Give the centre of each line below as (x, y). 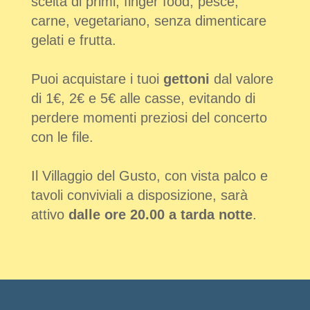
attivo (49, 215)
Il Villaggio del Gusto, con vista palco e (149, 176)
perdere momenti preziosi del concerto (149, 118)
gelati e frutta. (73, 40)
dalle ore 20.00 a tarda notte (160, 215)
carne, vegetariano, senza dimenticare (148, 21)
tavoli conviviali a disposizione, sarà (139, 195)
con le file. (62, 137)
